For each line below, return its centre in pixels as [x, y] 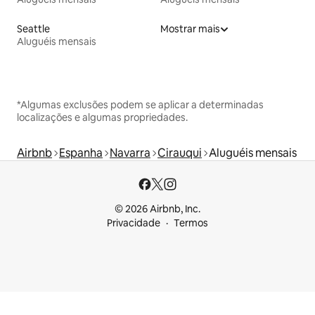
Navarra [130, 153]
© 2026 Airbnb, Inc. [157, 209]
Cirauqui [180, 153]
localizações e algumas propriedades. [102, 118]
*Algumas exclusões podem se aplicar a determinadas [140, 105]
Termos [191, 223]
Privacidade [134, 223]
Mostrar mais [190, 29]
